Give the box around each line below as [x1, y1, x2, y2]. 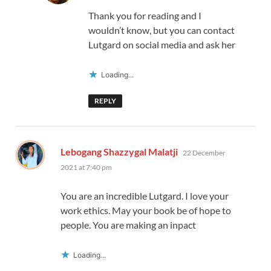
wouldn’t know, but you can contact [88, 24, 235, 36]
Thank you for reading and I [88, 10, 201, 22]
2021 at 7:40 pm [60, 163, 112, 172]
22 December [183, 148, 226, 158]
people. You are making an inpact [60, 219, 196, 231]
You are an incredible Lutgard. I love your [60, 190, 229, 202]
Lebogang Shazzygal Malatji [60, 146, 178, 158]
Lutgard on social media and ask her [88, 39, 235, 51]
